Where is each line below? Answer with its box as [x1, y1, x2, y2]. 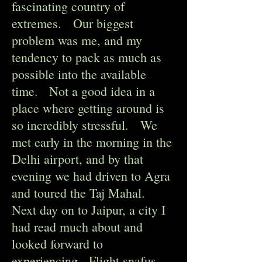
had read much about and [12, 218, 143, 235]
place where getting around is [12, 99, 164, 116]
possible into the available [12, 65, 146, 82]
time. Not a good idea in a [12, 82, 155, 99]
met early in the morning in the [12, 133, 172, 150]
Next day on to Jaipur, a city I [12, 201, 166, 218]
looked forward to [12, 235, 103, 252]
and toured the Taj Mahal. [12, 184, 153, 201]
